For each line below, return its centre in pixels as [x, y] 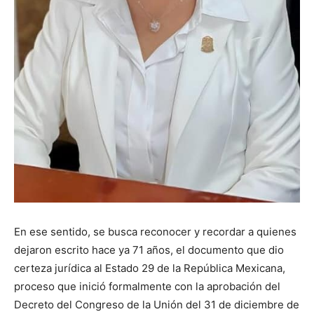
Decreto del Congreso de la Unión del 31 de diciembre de [157, 305]
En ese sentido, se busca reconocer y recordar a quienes [155, 232]
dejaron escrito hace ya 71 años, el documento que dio [149, 250]
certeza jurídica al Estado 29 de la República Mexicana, [150, 268]
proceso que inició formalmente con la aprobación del [147, 287]
